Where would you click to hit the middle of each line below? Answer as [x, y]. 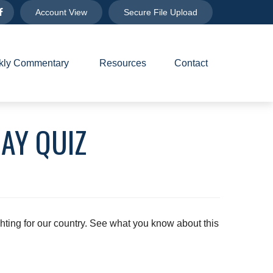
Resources [123, 63]
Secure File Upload [161, 12]
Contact [191, 63]
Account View [62, 12]
